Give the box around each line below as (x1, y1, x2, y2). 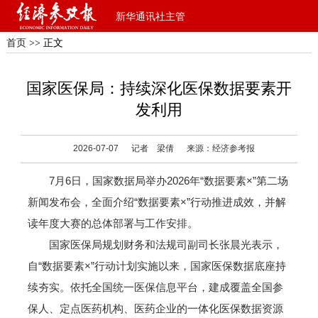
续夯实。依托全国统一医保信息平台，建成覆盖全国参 (27, 281, 283, 293)
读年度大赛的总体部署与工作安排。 (27, 217, 198, 229)
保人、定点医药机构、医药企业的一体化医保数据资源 (27, 302, 283, 314)
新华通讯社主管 (116, 11, 185, 22)
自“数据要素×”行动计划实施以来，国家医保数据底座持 (27, 260, 286, 272)
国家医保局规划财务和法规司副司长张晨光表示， (27, 238, 283, 251)
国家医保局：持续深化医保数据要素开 (26, 79, 292, 97)
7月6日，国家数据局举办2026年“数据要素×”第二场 (27, 175, 288, 187)
